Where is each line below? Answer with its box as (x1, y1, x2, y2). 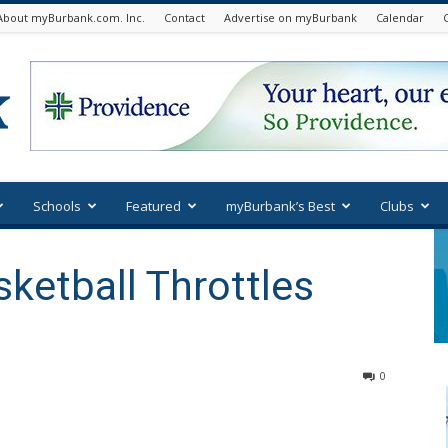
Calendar (376, 10, 424, 25)
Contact (164, 10, 205, 25)
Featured (126, 197, 181, 215)
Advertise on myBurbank (224, 10, 357, 25)
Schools (33, 197, 81, 215)
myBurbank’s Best (226, 197, 335, 215)
